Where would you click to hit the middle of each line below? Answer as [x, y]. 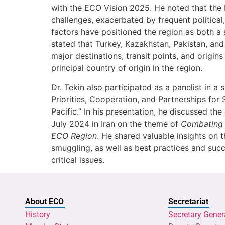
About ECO [44, 202]
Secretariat [188, 202]
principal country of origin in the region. [127, 68]
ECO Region [74, 135]
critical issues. [78, 159]
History [38, 215]
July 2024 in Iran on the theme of [116, 123]
